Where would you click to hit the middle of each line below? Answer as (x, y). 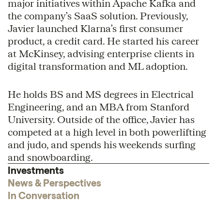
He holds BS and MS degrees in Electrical (101, 94)
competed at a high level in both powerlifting (107, 132)
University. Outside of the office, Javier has (101, 119)
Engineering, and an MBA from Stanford (99, 107)
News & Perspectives (54, 183)
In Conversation (44, 195)
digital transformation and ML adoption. (98, 66)
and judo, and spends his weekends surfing (102, 144)
